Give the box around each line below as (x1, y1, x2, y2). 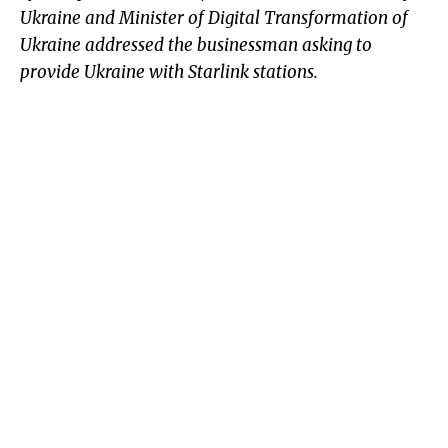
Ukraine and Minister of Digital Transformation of (20, 7, 408, 30)
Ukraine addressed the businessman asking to (20, 34, 372, 57)
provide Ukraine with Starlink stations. (20, 61, 318, 84)
